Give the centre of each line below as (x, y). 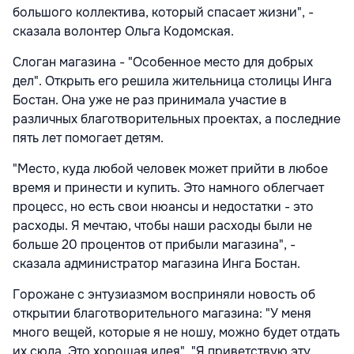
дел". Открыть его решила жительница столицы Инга (172, 81)
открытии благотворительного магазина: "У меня (162, 314)
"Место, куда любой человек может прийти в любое (170, 169)
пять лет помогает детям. (88, 138)
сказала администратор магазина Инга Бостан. (156, 264)
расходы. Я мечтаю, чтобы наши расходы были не (162, 226)
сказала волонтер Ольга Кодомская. (125, 32)
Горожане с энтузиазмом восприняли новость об (164, 295)
